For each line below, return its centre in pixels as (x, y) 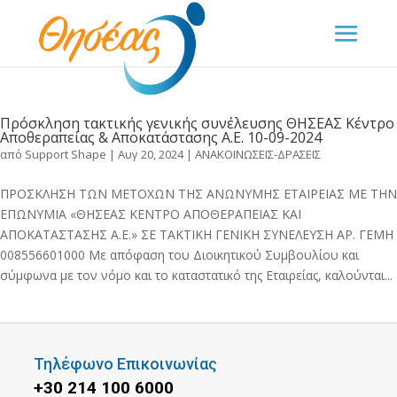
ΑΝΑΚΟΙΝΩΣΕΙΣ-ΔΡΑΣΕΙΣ (258, 154)
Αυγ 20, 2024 (151, 154)
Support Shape (66, 154)
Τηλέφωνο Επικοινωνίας (125, 364)
